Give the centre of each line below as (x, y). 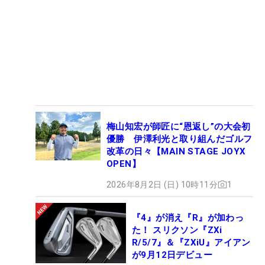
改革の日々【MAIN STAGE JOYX (176, 151)
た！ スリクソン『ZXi (177, 230)
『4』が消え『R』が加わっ (188, 217)
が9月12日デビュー (172, 255)
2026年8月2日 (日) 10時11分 (162, 184)
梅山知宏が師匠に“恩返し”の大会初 (179, 126)
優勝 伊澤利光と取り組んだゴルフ (180, 139)
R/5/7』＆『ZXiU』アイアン (191, 242)
